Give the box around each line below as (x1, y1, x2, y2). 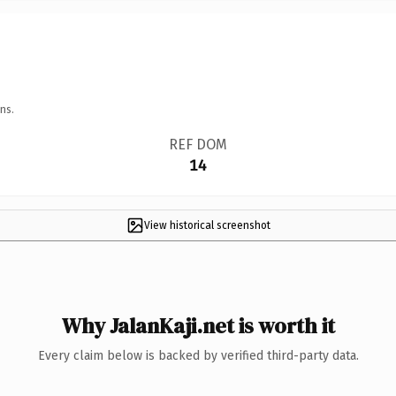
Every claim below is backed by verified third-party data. (37, 347, 359, 363)
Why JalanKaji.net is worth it (61, 310, 335, 340)
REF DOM (168, 135, 227, 153)
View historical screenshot (143, 218, 270, 232)
